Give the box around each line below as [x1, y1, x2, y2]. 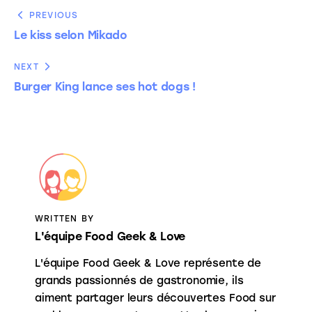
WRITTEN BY [34, 213, 94, 224]
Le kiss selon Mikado [14, 28, 127, 42]
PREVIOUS [29, 10, 79, 20]
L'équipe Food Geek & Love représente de [34, 256, 262, 270]
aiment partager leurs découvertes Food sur [34, 291, 276, 304]
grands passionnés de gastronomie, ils [34, 274, 244, 287]
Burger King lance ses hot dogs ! [14, 79, 196, 93]
